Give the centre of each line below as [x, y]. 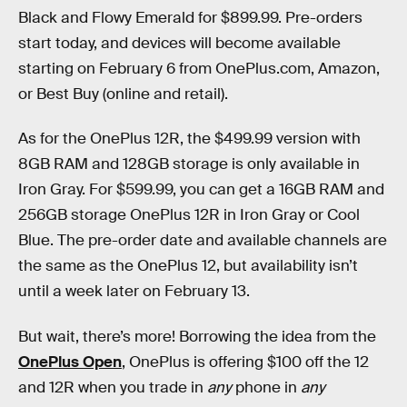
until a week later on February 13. [134, 292]
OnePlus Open [70, 362]
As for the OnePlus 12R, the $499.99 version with [189, 139]
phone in [266, 388]
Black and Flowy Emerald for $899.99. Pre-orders [190, 17]
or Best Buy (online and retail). [123, 94]
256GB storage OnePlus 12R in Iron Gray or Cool [189, 215]
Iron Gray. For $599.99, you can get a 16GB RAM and [201, 190]
